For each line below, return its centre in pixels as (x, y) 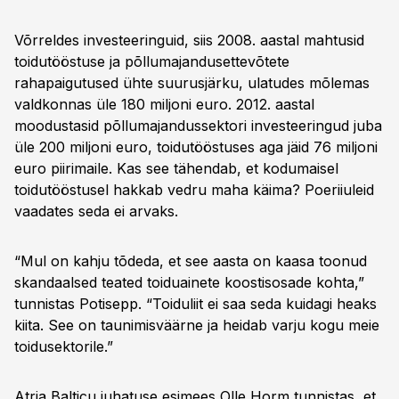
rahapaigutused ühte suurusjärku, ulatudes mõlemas (192, 83)
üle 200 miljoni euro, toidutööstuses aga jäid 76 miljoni (196, 147)
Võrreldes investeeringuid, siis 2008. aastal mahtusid (189, 40)
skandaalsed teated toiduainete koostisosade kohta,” (189, 282)
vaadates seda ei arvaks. (96, 211)
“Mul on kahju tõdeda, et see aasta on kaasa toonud (191, 261)
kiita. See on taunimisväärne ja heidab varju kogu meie (197, 325)
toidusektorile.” (64, 346)
